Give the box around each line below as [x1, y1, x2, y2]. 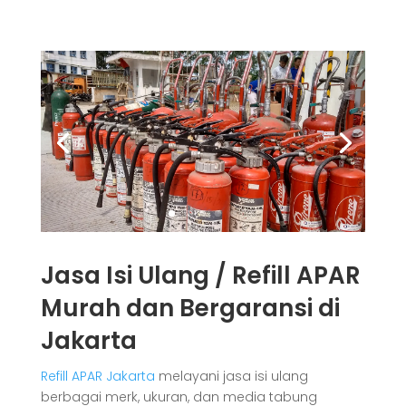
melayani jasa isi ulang [154, 367, 308, 386]
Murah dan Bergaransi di [40, 292, 340, 325]
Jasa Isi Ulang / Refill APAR [40, 259, 361, 293]
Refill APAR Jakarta [40, 367, 155, 386]
